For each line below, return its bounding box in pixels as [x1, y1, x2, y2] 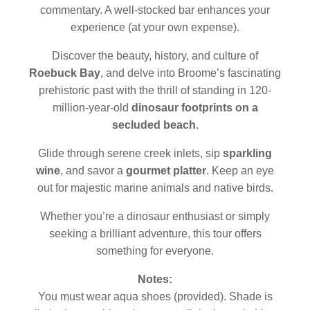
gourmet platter [126, 165, 206, 176]
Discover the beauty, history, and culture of [52, 50, 258, 62]
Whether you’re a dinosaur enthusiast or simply [40, 210, 270, 222]
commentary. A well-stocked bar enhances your [40, 4, 270, 16]
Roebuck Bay [29, 67, 100, 79]
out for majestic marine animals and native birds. [37, 182, 273, 194]
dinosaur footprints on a [131, 102, 258, 113]
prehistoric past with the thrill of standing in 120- [39, 84, 271, 96]
